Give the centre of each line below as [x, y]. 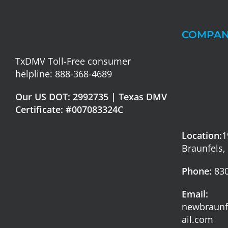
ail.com [198, 220]
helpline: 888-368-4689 [64, 74]
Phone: [197, 171]
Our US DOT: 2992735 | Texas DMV [91, 97]
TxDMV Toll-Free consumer [73, 61]
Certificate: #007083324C [69, 110]
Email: [195, 194]
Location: [202, 136]
